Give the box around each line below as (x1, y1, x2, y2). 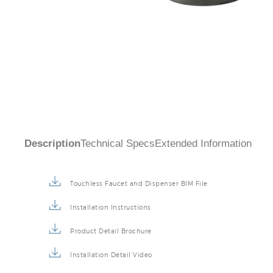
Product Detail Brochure (70, 251, 152, 258)
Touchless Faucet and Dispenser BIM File (70, 204, 208, 211)
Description (24, 161, 80, 173)
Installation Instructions (70, 227, 151, 235)
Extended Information (155, 161, 252, 173)
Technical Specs (80, 161, 155, 173)
